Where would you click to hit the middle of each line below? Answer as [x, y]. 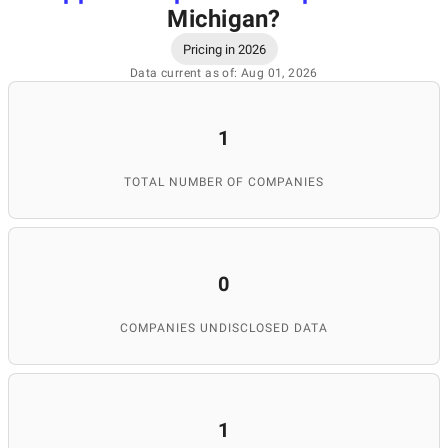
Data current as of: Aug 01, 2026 [224, 73]
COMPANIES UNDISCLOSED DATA [224, 328]
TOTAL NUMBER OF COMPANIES [224, 182]
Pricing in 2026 [224, 49]
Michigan [218, 19]
